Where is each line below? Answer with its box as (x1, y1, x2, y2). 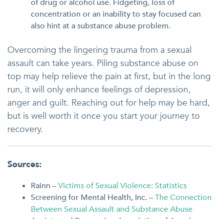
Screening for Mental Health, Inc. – (31, 192, 155, 203)
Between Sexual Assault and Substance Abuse (31, 204, 193, 215)
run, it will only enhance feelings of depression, (7, 84, 191, 96)
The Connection (155, 192, 212, 203)
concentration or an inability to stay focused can (31, 9, 201, 20)
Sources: (7, 158, 42, 171)
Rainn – (31, 180, 58, 191)
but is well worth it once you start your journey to (7, 110, 200, 122)
